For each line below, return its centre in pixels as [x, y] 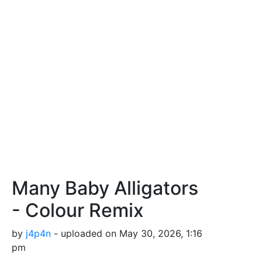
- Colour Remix [78, 211]
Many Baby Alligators [105, 188]
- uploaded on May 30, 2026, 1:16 [127, 234]
